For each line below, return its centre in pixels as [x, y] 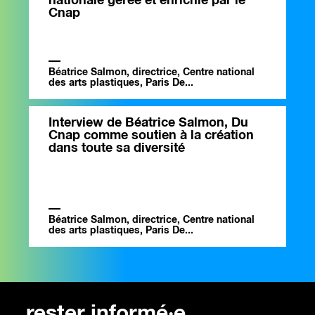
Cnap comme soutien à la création [151, 136]
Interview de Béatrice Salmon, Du [148, 123]
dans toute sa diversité [117, 149]
